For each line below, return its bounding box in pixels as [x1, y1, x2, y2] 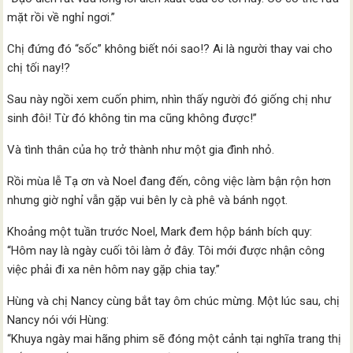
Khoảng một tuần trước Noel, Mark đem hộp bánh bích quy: [7, 225, 313, 240]
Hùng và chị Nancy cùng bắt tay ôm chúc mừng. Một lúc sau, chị [7, 294, 340, 309]
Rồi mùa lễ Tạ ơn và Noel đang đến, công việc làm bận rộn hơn [7, 174, 332, 189]
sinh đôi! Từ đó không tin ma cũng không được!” [7, 111, 258, 126]
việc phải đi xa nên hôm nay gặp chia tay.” [7, 262, 221, 277]
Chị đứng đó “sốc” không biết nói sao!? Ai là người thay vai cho [7, 42, 333, 57]
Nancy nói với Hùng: [7, 313, 110, 328]
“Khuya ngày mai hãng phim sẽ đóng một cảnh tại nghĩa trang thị [7, 332, 342, 347]
